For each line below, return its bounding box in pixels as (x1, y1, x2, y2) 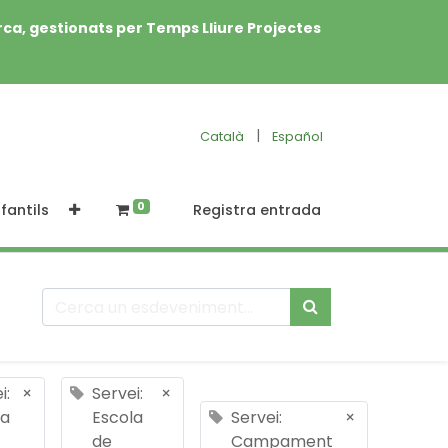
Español (272, 127, 323, 145)
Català (200, 127, 244, 145)
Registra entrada (193, 200, 321, 220)
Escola (92, 406, 143, 429)
